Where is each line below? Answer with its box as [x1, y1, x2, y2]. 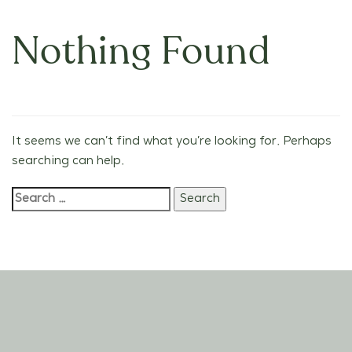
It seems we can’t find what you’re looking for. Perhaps [12, 134, 332, 148]
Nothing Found [12, 35, 270, 72]
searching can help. [12, 154, 124, 168]
